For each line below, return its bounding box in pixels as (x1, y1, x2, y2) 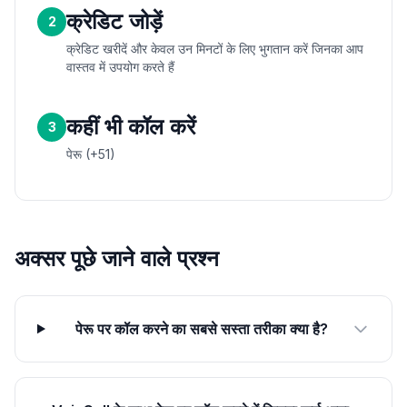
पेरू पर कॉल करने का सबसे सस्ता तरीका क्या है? (75, 320, 329, 338)
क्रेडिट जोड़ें (66, 8, 163, 35)
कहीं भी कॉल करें (66, 114, 195, 140)
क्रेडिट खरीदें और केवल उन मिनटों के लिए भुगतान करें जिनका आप (66, 41, 363, 56)
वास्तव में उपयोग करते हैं (66, 59, 174, 74)
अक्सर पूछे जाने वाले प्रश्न (15, 245, 219, 272)
